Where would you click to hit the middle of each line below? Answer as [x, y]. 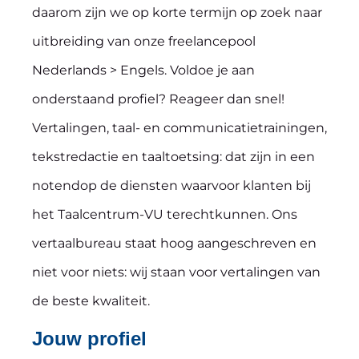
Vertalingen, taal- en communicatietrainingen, [179, 128]
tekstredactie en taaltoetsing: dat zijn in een [173, 157]
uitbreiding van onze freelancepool [144, 41]
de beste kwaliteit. [91, 301]
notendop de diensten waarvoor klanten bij [171, 186]
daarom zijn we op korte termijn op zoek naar [177, 12]
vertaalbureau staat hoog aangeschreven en [174, 243]
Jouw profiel [89, 339]
